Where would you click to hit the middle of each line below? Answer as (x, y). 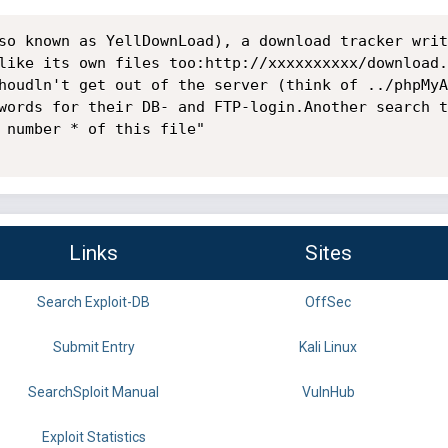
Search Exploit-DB (93, 302)
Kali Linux (328, 347)
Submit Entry (93, 347)
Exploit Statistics (93, 437)
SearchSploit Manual (93, 392)
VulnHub (328, 392)
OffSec (328, 302)
